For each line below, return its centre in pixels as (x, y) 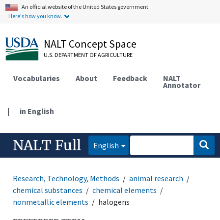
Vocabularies (37, 78)
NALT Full (47, 145)
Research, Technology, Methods (66, 178)
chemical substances (48, 190)
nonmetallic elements (51, 202)
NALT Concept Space (90, 44)
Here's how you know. (36, 16)
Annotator (182, 85)
